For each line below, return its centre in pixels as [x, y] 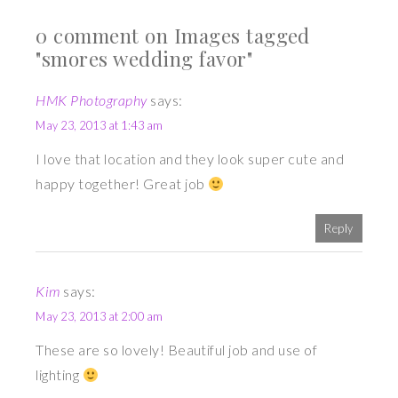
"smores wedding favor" [144, 59]
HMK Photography [92, 100]
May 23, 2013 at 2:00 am [99, 317]
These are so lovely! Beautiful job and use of [177, 350]
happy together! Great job [122, 184]
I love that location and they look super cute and [190, 159]
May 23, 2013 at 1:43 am [99, 126]
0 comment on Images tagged [173, 36]
